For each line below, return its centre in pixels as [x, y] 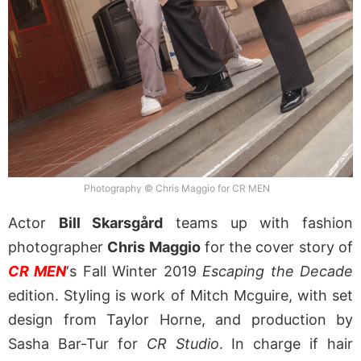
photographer [58, 247]
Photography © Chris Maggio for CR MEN [176, 188]
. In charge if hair [286, 344]
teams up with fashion [258, 223]
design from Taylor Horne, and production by [180, 320]
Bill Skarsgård [111, 223]
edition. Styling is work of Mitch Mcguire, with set [180, 296]
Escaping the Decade [278, 272]
